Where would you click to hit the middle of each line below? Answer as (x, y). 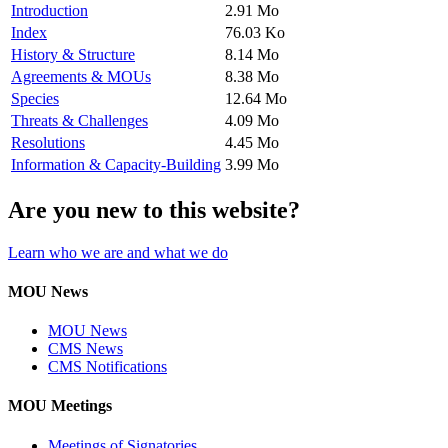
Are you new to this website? (154, 209)
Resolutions (48, 142)
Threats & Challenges (79, 120)
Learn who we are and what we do (118, 252)
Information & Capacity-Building (116, 164)
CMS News (85, 349)
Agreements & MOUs (81, 76)
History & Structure (73, 54)
